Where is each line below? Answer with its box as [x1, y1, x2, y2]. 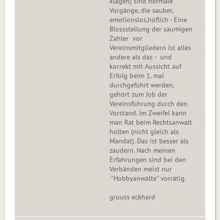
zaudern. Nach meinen [110, 146, 175, 155]
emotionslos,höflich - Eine [110, 15, 187, 25]
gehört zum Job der [110, 90, 167, 99]
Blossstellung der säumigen [110, 25, 192, 34]
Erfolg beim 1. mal [110, 71, 164, 81]
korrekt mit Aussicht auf [110, 62, 181, 71]
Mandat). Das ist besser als [110, 137, 189, 146]
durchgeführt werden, [110, 81, 174, 90]
